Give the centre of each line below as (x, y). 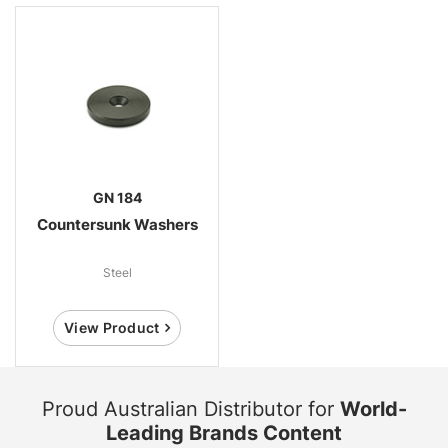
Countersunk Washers (117, 224)
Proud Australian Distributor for (190, 408)
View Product (112, 327)
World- (373, 408)
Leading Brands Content (224, 432)
